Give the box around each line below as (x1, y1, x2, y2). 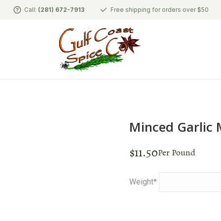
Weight (129, 177, 153, 186)
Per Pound (158, 147, 195, 158)
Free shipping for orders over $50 (110, 6, 209, 13)
